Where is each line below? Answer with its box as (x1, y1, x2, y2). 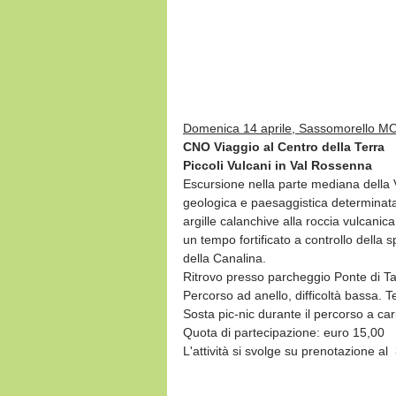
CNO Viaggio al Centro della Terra (183, 139, 385, 154)
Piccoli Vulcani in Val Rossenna (183, 157, 372, 172)
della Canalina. (183, 250, 266, 265)
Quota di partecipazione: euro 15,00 (183, 324, 385, 339)
